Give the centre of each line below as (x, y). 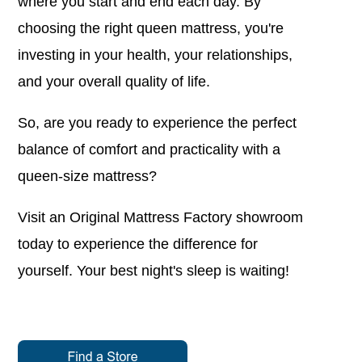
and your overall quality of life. (114, 81)
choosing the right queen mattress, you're (151, 28)
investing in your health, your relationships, (156, 55)
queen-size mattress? (88, 176)
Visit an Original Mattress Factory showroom (161, 217)
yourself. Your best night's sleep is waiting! (154, 270)
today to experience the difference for (138, 244)
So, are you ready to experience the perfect (158, 122)
